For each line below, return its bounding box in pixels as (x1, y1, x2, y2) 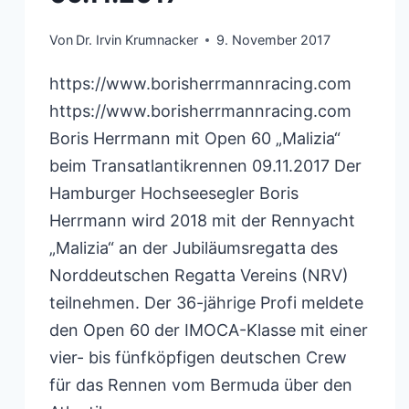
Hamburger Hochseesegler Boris (49, 183, 299, 203)
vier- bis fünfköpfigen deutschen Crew (49, 347, 347, 367)
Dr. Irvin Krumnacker (76, 31, 199, 47)
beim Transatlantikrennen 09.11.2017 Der (49, 155, 362, 175)
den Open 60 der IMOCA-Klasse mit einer (49, 320, 368, 340)
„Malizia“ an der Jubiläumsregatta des (49, 237, 338, 257)
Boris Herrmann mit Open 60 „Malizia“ (49, 128, 341, 148)
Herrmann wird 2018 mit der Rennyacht (49, 210, 355, 230)
